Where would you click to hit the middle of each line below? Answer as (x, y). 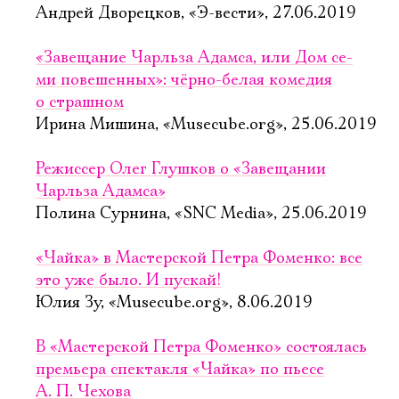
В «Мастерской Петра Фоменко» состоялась (201, 347)
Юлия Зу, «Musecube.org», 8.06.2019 (174, 303)
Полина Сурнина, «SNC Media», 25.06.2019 (201, 214)
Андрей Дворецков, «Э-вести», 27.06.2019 (196, 13)
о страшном (80, 102)
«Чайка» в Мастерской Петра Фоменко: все (199, 258)
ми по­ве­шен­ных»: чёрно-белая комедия (184, 80)
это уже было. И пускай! (128, 281)
